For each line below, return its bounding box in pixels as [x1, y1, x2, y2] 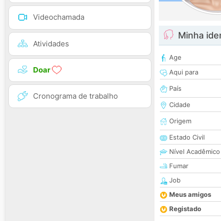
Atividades [33, 38, 69, 48]
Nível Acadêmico [167, 147, 220, 156]
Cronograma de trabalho [33, 91, 118, 101]
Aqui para [167, 68, 198, 76]
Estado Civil [167, 133, 205, 142]
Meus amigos [169, 190, 211, 199]
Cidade [167, 101, 190, 109]
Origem [167, 117, 191, 125]
